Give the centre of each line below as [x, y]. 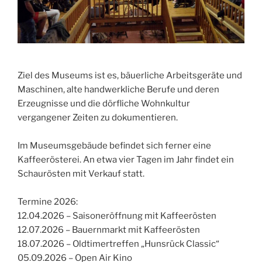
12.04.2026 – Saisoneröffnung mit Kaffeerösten [117, 216]
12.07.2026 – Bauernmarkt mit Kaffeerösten [109, 230]
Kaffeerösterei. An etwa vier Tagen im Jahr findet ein [126, 160]
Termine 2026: [48, 202]
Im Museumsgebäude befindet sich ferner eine [114, 146]
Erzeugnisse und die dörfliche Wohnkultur [104, 104]
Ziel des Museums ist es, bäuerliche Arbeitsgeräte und [130, 76]
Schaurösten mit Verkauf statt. [81, 174]
